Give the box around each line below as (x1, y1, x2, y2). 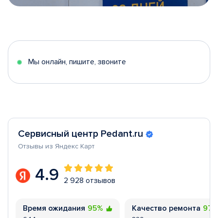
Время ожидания (23, 203, 85, 213)
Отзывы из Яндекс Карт (18, 142, 94, 150)
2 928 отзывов (64, 176, 115, 185)
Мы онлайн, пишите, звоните (28, 57, 126, 67)
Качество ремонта (132, 203, 200, 213)
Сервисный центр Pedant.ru (18, 128, 143, 140)
